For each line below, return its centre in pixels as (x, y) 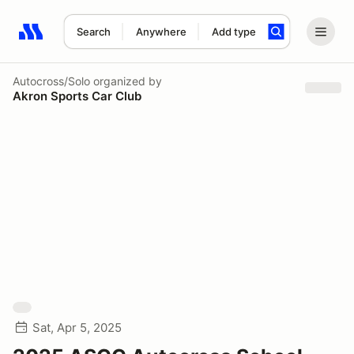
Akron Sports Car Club (77, 96)
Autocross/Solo (51, 81)
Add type (233, 32)
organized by (126, 81)
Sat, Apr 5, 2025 (77, 328)
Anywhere (161, 32)
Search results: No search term (110, 40)
